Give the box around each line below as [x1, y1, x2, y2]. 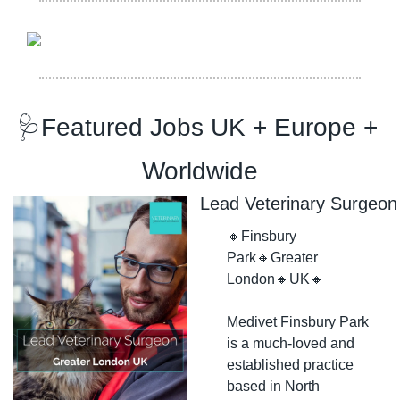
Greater [271, 249, 318, 265]
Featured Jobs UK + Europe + [40, 112, 378, 141]
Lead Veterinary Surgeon [200, 193, 397, 213]
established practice [227, 356, 354, 372]
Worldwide [142, 156, 258, 185]
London [227, 271, 275, 287]
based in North [227, 378, 320, 394]
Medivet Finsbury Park [227, 313, 369, 329]
